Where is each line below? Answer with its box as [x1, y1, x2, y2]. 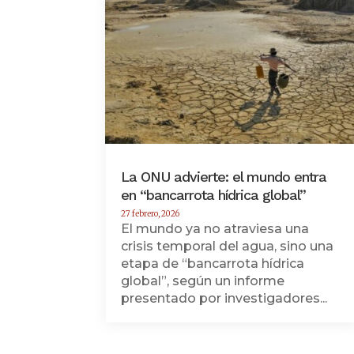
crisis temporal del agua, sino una [121, 239, 334, 254]
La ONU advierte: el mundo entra [121, 168, 327, 186]
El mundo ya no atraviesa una [121, 221, 310, 237]
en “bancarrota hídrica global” [121, 186, 307, 204]
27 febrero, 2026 [121, 209, 180, 220]
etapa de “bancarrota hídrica [121, 256, 305, 272]
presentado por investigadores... [121, 291, 328, 307]
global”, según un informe [121, 273, 285, 289]
